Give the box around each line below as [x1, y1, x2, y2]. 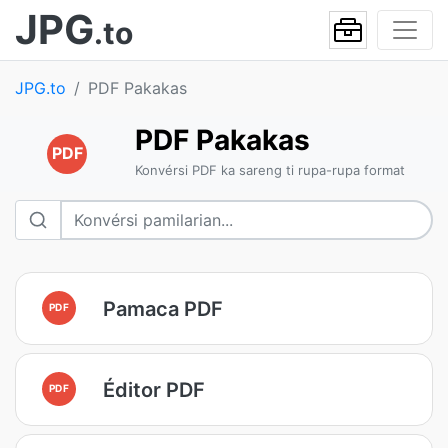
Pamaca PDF [103, 296, 223, 321]
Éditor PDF [103, 377, 205, 402]
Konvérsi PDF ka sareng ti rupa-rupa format [134, 162, 405, 178]
